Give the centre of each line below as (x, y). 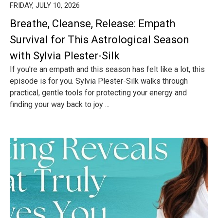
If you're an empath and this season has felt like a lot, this (107, 69)
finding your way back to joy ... (60, 104)
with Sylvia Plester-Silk (65, 56)
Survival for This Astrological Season (100, 40)
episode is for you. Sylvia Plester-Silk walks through (99, 81)
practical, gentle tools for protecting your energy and (98, 93)
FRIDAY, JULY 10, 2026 (45, 5)
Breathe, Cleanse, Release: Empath (92, 24)
